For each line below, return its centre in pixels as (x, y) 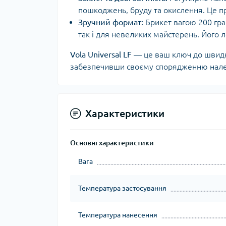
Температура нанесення (118, 215)
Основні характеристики (112, 143)
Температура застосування (122, 188)
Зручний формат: (111, 22)
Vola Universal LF (101, 54)
